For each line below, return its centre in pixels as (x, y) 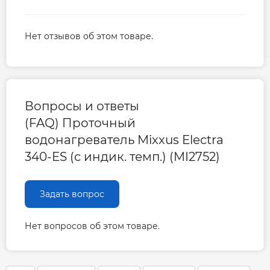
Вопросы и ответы (82, 106)
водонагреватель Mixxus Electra (124, 140)
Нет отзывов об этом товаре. (89, 36)
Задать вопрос (72, 194)
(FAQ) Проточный (80, 123)
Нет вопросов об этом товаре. (92, 226)
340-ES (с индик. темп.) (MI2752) (122, 157)
